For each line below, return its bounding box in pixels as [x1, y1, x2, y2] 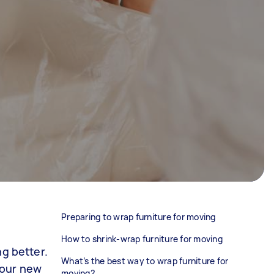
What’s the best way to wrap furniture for [61, 255, 229, 267]
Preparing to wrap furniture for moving [61, 211, 216, 223]
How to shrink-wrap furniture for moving [61, 233, 223, 245]
